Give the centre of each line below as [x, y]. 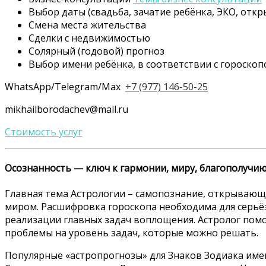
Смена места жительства [87, 25]
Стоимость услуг [43, 132]
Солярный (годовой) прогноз [96, 51]
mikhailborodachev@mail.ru [66, 109]
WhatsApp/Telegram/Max [65, 86]
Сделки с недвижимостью [89, 38]
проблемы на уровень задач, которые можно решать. [132, 233]
